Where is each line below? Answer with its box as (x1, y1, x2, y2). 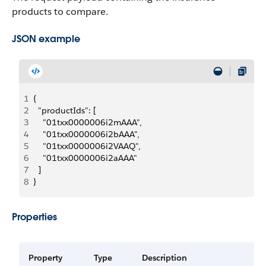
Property (28, 252, 62, 263)
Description (142, 252, 187, 263)
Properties (12, 211, 57, 223)
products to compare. (12, 5, 108, 18)
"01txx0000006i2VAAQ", (33, 141, 141, 151)
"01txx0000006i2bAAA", (33, 129, 140, 140)
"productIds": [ (33, 105, 96, 116)
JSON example (12, 33, 80, 45)
